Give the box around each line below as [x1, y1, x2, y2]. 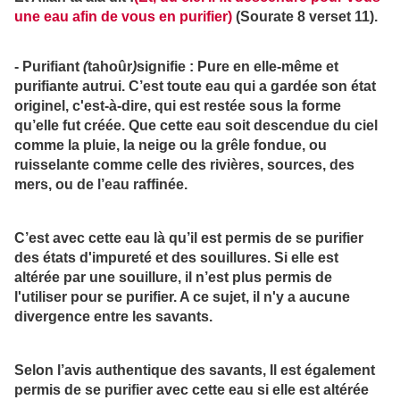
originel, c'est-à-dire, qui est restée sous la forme [14, 98, 341, 114]
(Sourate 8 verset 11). [236, 8, 378, 24]
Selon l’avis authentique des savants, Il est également [14, 362, 375, 379]
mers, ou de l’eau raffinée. [14, 177, 187, 193]
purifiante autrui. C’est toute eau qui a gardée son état [14, 79, 376, 95]
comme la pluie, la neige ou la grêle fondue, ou [14, 137, 327, 154]
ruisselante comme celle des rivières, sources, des [14, 157, 354, 173]
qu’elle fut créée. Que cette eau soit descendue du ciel [14, 118, 378, 134]
